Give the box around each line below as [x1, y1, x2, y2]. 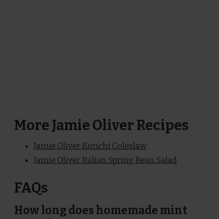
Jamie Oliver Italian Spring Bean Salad [34, 154, 177, 165]
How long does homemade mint [14, 203, 187, 217]
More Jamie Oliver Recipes [14, 116, 189, 134]
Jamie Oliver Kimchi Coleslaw [34, 140, 147, 151]
